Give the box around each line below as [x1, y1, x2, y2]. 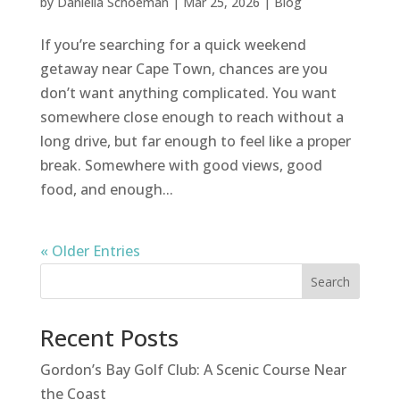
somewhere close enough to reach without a [39, 106, 344, 127]
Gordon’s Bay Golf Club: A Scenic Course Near [39, 359, 346, 379]
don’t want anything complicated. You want [39, 82, 337, 103]
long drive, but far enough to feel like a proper [39, 130, 351, 151]
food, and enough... [39, 179, 173, 199]
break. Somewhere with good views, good [39, 154, 322, 175]
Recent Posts [39, 321, 179, 354]
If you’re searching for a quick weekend [39, 34, 306, 54]
